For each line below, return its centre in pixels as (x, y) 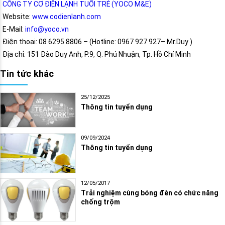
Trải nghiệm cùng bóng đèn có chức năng (150, 193)
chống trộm (100, 202)
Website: (17, 17)
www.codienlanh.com (67, 17)
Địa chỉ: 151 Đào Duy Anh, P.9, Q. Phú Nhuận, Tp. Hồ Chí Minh (97, 54)
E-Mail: (14, 29)
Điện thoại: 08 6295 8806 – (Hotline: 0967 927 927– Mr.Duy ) (97, 42)
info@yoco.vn (47, 29)
